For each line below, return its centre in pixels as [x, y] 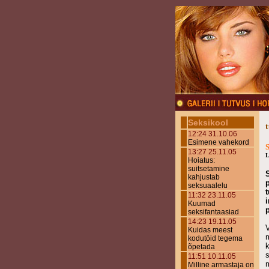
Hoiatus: [201, 160]
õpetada [201, 247]
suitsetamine [209, 169]
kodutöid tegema [215, 238]
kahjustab [204, 177]
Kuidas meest [210, 230]
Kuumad [202, 204]
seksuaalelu [208, 186]
